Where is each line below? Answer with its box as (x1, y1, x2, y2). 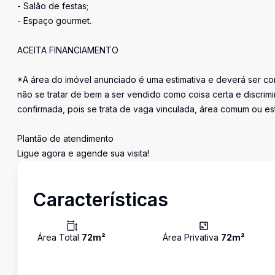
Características (33, 188, 168, 211)
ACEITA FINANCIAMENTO (17, 45, 118, 55)
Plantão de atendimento (17, 133, 114, 144)
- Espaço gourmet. (17, 15, 91, 26)
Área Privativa (163, 232, 222, 242)
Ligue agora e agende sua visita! (17, 148, 149, 158)
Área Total (37, 232, 82, 242)
